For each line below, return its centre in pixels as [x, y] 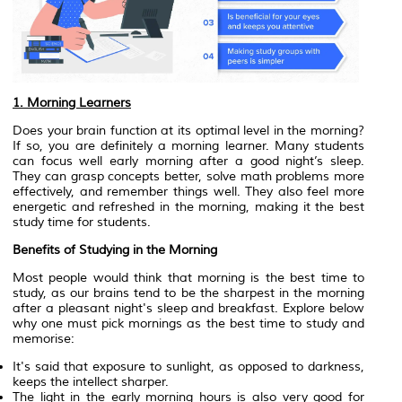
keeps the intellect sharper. [91, 381]
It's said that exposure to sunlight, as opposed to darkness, [188, 366]
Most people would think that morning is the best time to [188, 277]
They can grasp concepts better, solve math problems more [188, 176]
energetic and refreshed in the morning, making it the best [188, 206]
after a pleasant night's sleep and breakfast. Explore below [188, 308]
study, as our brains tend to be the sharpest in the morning [188, 293]
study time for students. [82, 222]
